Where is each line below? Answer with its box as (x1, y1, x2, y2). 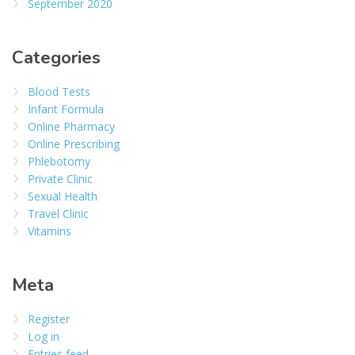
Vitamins (28, 223, 71, 239)
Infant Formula (28, 101, 104, 117)
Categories (12, 46, 101, 71)
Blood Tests (28, 84, 90, 100)
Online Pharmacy (28, 119, 115, 135)
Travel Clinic (28, 206, 89, 222)
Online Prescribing (28, 136, 120, 152)
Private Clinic (28, 171, 93, 187)
